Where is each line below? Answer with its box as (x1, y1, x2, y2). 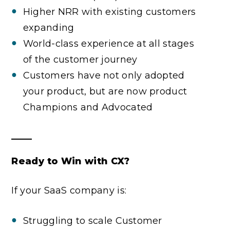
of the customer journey (23, 53, 138, 65)
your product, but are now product (23, 85, 187, 97)
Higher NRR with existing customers (23, 6, 196, 17)
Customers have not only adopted (23, 69, 185, 81)
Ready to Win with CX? (11, 155, 129, 167)
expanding (23, 22, 74, 33)
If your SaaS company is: (11, 184, 127, 196)
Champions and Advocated (23, 101, 153, 113)
